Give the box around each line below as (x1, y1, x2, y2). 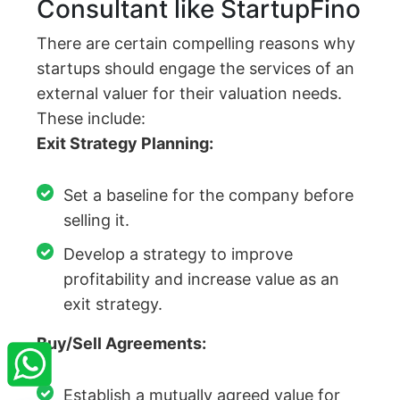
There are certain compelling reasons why (37, 34, 356, 54)
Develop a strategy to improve (63, 245, 294, 264)
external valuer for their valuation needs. (37, 84, 343, 104)
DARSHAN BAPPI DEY (25, 359, 153, 375)
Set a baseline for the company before (63, 186, 354, 205)
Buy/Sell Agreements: (37, 334, 207, 354)
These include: (37, 109, 146, 129)
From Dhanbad (153, 359, 243, 375)
